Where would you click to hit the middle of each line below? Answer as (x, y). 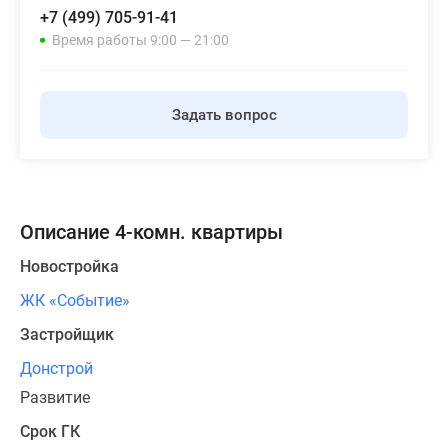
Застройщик (67, 335)
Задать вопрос (224, 115)
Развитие (55, 398)
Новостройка (69, 267)
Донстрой (56, 369)
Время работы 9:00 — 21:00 (140, 40)
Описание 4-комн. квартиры (151, 232)
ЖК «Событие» (75, 301)
